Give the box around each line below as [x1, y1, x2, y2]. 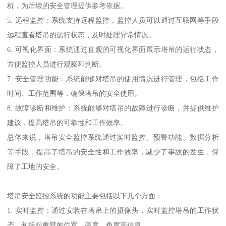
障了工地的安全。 [7, 162, 64, 171]
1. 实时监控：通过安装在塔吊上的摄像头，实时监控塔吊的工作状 [7, 206, 219, 215]
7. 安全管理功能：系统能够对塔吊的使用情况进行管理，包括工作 [7, 75, 219, 83]
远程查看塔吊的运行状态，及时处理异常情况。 [7, 31, 156, 39]
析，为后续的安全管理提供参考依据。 [7, 2, 128, 10]
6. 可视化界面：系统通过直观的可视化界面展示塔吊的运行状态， [7, 45, 219, 54]
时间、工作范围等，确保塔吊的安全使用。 [7, 89, 142, 98]
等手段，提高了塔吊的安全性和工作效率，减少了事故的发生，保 [7, 148, 219, 156]
